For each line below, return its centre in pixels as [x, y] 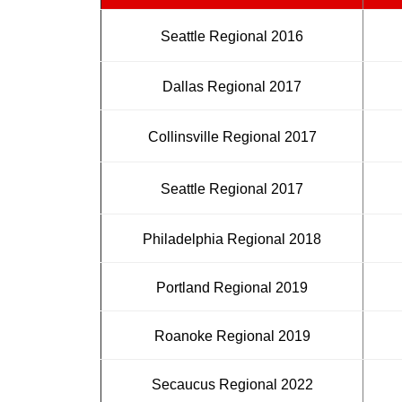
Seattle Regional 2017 [232, 188]
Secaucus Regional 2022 [232, 384]
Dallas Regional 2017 [232, 86]
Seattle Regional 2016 [232, 36]
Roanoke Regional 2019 [232, 336]
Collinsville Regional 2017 [232, 136]
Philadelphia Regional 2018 [232, 239]
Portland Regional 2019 [232, 287]
